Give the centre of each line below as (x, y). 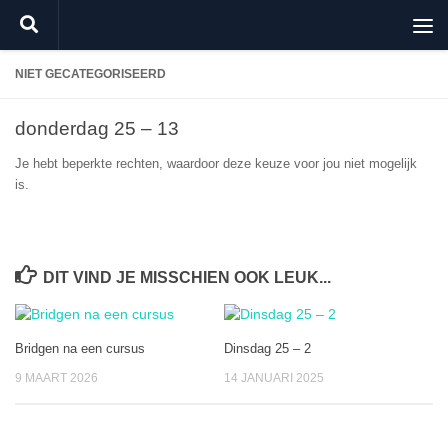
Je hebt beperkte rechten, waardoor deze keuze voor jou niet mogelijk (216, 163)
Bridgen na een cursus (80, 348)
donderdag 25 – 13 (97, 128)
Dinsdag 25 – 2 (267, 348)
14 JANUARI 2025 (274, 377)
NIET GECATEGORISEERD (90, 74)
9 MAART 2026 (56, 377)
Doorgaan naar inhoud (104, 27)
